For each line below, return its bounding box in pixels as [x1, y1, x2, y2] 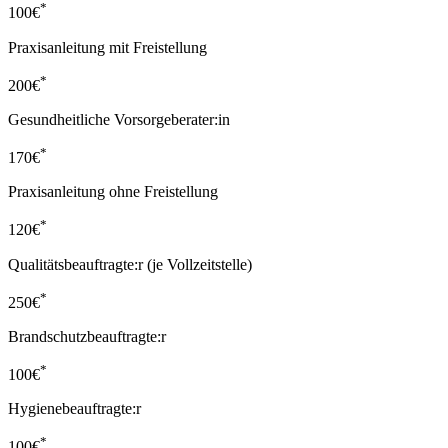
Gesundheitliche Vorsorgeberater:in [8, 111, 230, 129]
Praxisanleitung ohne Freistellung [8, 183, 218, 201]
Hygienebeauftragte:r [8, 400, 141, 418]
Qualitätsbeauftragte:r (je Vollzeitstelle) [8, 255, 252, 273]
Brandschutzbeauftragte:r [8, 328, 166, 346]
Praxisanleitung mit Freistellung [8, 38, 207, 56]
